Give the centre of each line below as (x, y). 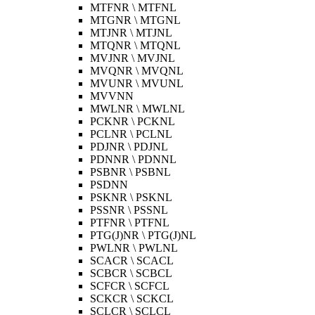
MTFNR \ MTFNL (133, 7)
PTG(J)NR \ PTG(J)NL (143, 235)
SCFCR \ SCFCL (130, 286)
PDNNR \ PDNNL (133, 159)
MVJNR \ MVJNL (133, 58)
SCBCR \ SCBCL (131, 273)
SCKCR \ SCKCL (132, 298)
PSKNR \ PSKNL (131, 197)
